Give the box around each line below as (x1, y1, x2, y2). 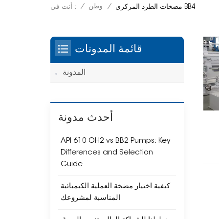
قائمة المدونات (75, 44, 143, 55)
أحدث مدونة (58, 112, 113, 124)
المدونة (63, 68, 86, 77)
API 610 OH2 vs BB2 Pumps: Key (61, 137, 171, 145)
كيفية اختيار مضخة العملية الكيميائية (61, 182, 171, 190)
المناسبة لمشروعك (61, 194, 121, 202)
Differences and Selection (61, 149, 153, 156)
